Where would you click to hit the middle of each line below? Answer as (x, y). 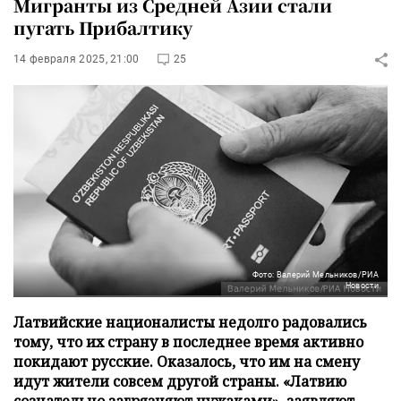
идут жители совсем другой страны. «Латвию (180, 381)
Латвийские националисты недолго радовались (190, 322)
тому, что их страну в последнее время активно (188, 341)
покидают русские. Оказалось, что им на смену (187, 361)
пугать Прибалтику (103, 27)
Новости (362, 285)
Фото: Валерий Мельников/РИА (315, 274)
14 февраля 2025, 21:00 (77, 59)
